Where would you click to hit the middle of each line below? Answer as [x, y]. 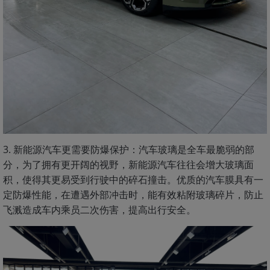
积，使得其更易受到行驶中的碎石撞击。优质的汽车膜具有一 [133, 180]
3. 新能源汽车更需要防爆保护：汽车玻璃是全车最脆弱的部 [129, 150]
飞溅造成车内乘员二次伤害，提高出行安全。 [99, 210]
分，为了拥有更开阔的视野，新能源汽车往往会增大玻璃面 [128, 165]
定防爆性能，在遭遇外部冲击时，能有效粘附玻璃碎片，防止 [133, 195]
